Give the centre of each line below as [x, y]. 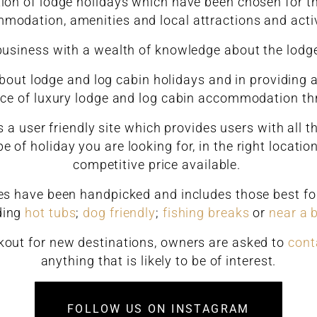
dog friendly [120, 213]
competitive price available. [158, 165]
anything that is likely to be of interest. [158, 261]
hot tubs [51, 213]
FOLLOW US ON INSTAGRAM [158, 309]
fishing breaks [206, 213]
